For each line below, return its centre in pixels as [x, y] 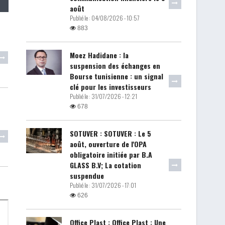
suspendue [87, 175]
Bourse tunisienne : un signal [116, 76]
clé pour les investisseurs [110, 86]
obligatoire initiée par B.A [111, 154]
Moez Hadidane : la [99, 55]
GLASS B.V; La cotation [105, 165]
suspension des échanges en [115, 65]
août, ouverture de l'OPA [108, 144]
